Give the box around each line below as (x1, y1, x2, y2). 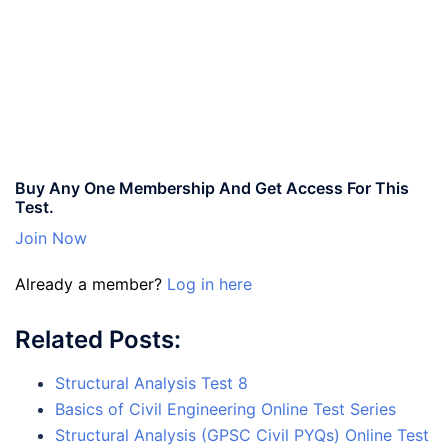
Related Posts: (15, 324, 181, 354)
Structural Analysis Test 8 (55, 372, 248, 393)
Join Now (15, 227, 87, 248)
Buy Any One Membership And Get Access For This (15, 177, 409, 198)
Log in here (167, 273, 252, 294)
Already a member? (15, 273, 167, 294)
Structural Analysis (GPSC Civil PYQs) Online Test (55, 424, 429, 445)
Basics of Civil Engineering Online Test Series (55, 398, 396, 419)
